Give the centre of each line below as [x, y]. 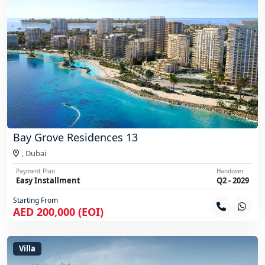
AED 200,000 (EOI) [58, 212]
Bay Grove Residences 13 [75, 138]
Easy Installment [48, 181]
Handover [230, 171]
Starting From [35, 201]
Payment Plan [35, 171]
